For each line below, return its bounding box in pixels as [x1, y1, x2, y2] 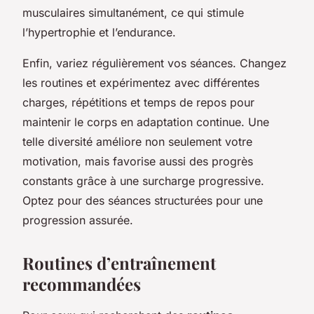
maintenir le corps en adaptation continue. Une [22, 114, 269, 129]
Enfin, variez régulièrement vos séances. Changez [22, 55, 287, 70]
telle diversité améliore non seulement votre [22, 134, 252, 149]
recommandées [22, 272, 141, 295]
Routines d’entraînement [22, 251, 216, 274]
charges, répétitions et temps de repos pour [22, 95, 254, 109]
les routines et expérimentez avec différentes [22, 75, 259, 90]
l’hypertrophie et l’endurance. [22, 25, 176, 39]
